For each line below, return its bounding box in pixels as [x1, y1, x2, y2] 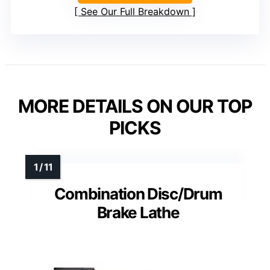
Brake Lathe [96, 203, 180, 222]
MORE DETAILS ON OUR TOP [18, 95, 252, 118]
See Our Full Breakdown [81, 5, 189, 18]
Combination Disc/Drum [54, 184, 222, 204]
